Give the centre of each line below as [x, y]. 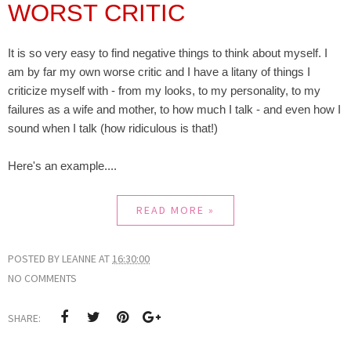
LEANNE [79, 259]
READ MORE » [175, 210]
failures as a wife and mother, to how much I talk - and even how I [174, 110]
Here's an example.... [62, 166]
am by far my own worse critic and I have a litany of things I [159, 72]
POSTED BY [35, 259]
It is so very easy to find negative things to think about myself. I [168, 53]
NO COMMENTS [42, 279]
